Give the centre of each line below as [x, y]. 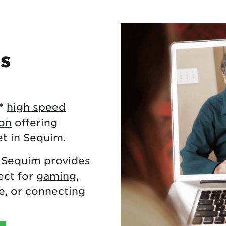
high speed [36, 107]
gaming [56, 175]
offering [35, 122]
